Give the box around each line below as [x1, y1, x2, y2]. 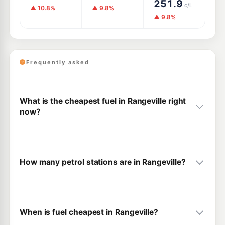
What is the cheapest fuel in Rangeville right [19, 96, 186, 106]
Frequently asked [26, 59, 89, 66]
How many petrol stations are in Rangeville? [19, 157, 186, 167]
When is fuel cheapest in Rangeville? [19, 207, 159, 217]
